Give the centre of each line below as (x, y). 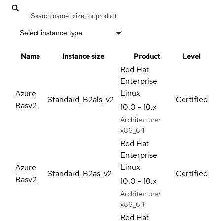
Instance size (83, 56)
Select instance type (51, 32)
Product (147, 56)
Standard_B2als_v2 (81, 99)
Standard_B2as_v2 (80, 173)
